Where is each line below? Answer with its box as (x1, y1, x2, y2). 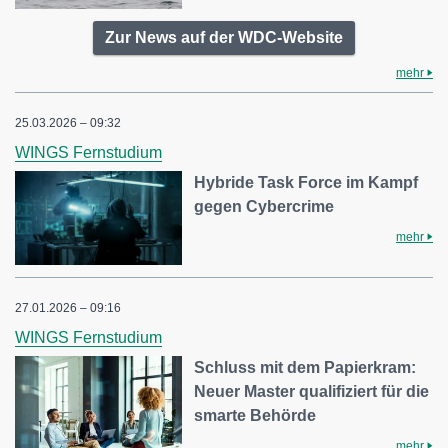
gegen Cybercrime (194, 197, 335, 215)
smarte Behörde (194, 406, 317, 424)
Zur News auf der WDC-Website (105, 28, 343, 46)
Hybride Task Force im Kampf (194, 173, 419, 191)
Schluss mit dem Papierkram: (194, 358, 417, 376)
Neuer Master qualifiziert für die (194, 382, 430, 400)
